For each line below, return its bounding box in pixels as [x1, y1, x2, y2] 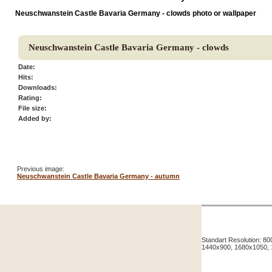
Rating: [18, 93, 42, 101]
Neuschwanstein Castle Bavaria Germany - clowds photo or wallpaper [15, 8, 256, 18]
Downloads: [18, 83, 57, 91]
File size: [18, 104, 47, 112]
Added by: [18, 114, 52, 122]
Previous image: [17, 165, 64, 172]
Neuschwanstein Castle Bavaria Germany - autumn [17, 172, 180, 180]
